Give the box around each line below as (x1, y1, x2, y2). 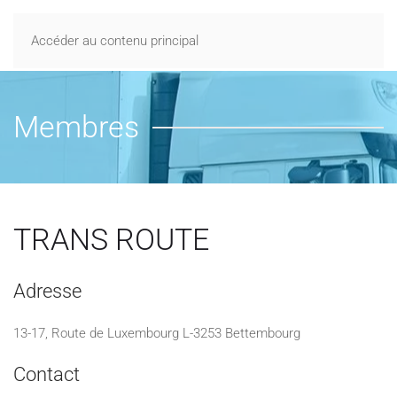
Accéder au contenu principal (31, 33, 198, 49)
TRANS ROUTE (13, 222, 209, 257)
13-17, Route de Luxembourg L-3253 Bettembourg (13, 325, 300, 341)
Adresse (13, 280, 82, 302)
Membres (13, 109, 139, 144)
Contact (13, 363, 80, 385)
